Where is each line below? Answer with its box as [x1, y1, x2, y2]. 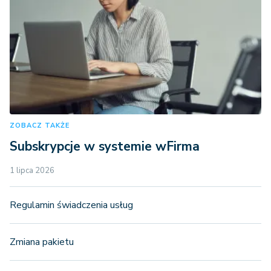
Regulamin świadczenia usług [10, 198, 133, 212]
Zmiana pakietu [10, 235, 74, 249]
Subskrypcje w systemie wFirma [10, 137, 200, 155]
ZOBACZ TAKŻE [10, 120, 70, 130]
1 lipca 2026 [10, 165, 54, 176]
